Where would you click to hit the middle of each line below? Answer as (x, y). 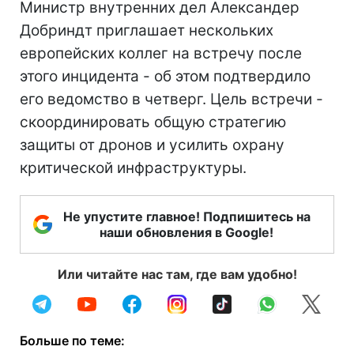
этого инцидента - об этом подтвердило (165, 76)
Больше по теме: (72, 340)
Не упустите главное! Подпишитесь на (186, 216)
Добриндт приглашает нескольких (147, 30)
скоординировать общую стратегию (153, 122)
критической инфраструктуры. (133, 168)
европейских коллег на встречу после (161, 53)
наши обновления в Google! (186, 232)
